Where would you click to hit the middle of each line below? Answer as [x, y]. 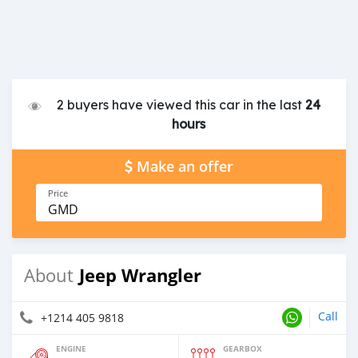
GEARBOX [243, 348]
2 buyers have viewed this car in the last [181, 104]
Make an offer [185, 166]
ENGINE [71, 348]
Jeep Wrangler [140, 275]
